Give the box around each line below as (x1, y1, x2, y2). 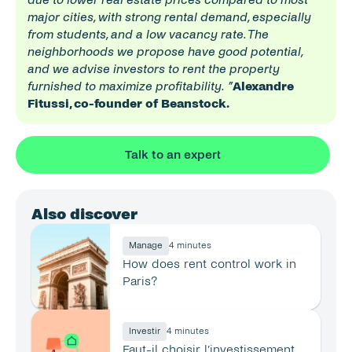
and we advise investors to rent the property (27, 62, 280, 75)
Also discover (31, 206, 137, 222)
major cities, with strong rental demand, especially (27, 10, 311, 24)
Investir (129, 326, 160, 336)
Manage (129, 240, 163, 251)
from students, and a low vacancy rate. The (27, 27, 269, 41)
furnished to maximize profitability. (27, 79, 225, 93)
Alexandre (233, 79, 294, 93)
